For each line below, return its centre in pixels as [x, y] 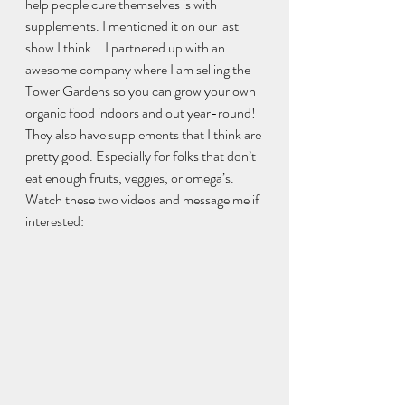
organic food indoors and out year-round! [142, 113]
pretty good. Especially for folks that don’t [142, 156]
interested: [57, 221]
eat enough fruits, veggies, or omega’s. [131, 178]
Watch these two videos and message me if [144, 200]
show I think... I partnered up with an [127, 48]
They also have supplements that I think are [145, 135]
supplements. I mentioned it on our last [133, 26]
